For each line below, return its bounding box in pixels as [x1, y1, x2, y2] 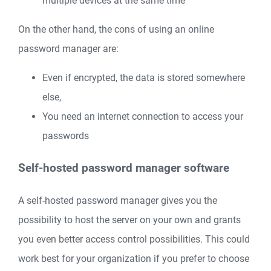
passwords [42, 130, 89, 142]
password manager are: [18, 43, 119, 55]
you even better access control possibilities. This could [18, 233, 250, 245]
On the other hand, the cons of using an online [18, 24, 214, 36]
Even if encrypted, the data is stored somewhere [42, 72, 245, 84]
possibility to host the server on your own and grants [18, 214, 241, 226]
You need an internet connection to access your [42, 111, 243, 123]
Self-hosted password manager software [18, 162, 229, 175]
